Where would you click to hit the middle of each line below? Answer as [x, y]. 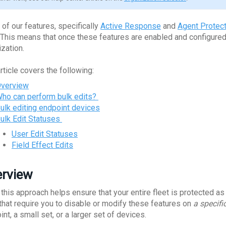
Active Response [131, 26]
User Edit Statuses [45, 134]
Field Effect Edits [42, 145]
